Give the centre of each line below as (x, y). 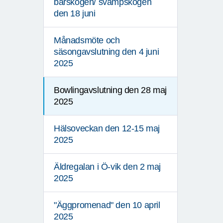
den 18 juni (75, 14)
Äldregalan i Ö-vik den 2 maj (107, 167)
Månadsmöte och (87, 41)
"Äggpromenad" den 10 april (107, 205)
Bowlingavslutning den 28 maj (110, 90)
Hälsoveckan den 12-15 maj (107, 129)
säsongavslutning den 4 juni (107, 52)
